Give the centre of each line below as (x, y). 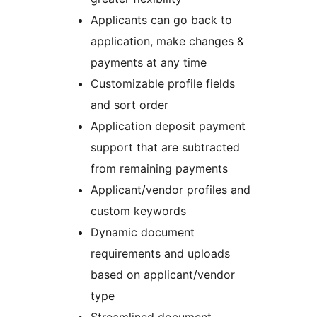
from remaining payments (159, 169)
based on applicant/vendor (163, 275)
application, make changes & (167, 41)
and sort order (129, 105)
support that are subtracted (165, 148)
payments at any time (149, 63)
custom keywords (138, 211)
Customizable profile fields (163, 84)
